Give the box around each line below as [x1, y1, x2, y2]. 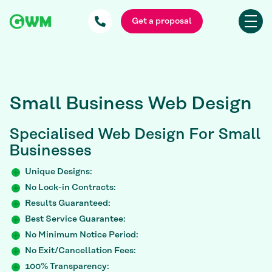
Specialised [9, 126, 94, 143]
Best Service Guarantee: [25, 214, 126, 225]
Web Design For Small [94, 126, 260, 143]
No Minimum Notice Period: [25, 230, 138, 240]
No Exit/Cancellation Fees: [25, 246, 136, 256]
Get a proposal [131, 16, 192, 26]
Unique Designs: [25, 167, 92, 177]
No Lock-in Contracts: [25, 183, 116, 193]
